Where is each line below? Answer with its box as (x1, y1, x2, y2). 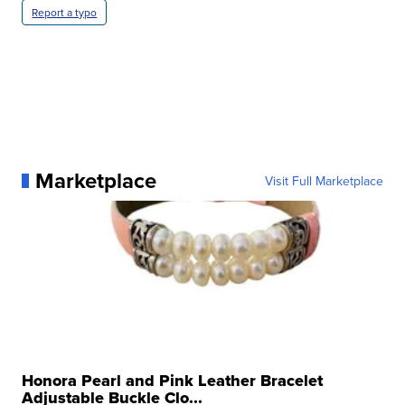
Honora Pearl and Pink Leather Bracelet (22, 369, 324, 393)
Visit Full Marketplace (264, 172, 383, 191)
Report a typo (32, 5, 98, 21)
